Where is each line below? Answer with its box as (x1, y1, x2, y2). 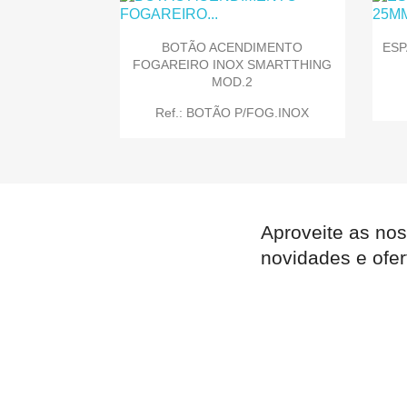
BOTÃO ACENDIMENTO (162, 39, 303, 55)
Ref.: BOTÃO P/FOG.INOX (155, 104, 310, 120)
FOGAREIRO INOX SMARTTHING (133, 56, 333, 72)
